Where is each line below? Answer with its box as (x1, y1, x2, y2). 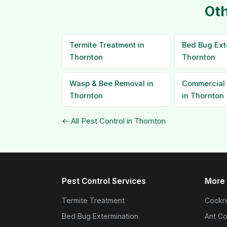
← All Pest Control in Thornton (62, 116, 166, 126)
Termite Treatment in (69, 41, 144, 50)
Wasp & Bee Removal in (69, 79, 154, 88)
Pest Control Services (62, 176, 146, 186)
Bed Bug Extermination (62, 212, 138, 220)
